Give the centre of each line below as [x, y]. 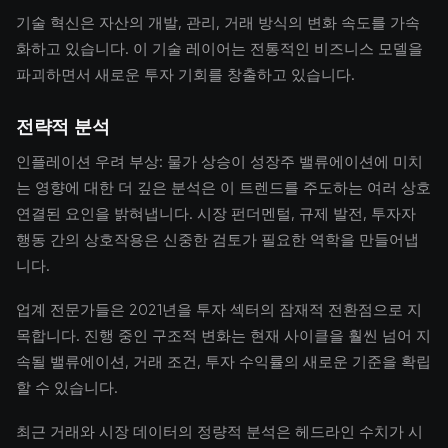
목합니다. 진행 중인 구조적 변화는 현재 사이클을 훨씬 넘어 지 [223, 336]
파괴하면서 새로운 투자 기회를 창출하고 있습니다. [185, 75]
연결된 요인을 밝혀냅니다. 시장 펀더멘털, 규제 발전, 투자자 [216, 214]
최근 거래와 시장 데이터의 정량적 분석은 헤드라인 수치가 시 [219, 432]
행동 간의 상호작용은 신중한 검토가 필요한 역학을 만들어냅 [217, 240]
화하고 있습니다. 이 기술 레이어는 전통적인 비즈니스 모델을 [219, 49]
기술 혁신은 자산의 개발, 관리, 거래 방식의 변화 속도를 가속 [218, 23]
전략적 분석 [63, 126]
